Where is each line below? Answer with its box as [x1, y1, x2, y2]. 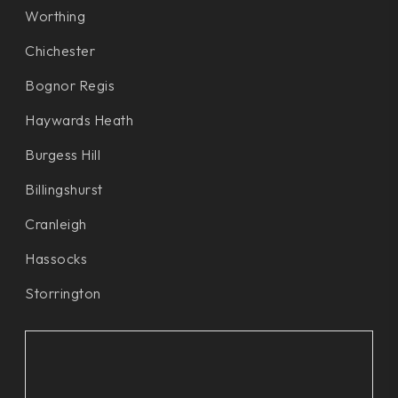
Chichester [25, 41, 95, 60]
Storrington [25, 283, 101, 302]
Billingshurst [25, 179, 103, 198]
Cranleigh [25, 214, 87, 233]
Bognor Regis [25, 76, 115, 94]
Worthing [25, 6, 85, 25]
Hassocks [25, 249, 87, 267]
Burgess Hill [25, 145, 100, 163]
